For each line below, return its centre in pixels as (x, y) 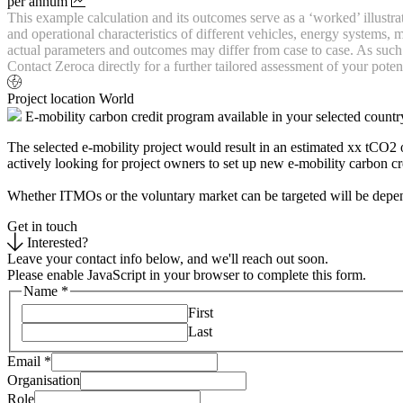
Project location (51, 98)
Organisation (44, 381)
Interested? (58, 242)
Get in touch (42, 226)
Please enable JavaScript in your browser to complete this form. (187, 274)
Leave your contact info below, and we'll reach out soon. (168, 258)
